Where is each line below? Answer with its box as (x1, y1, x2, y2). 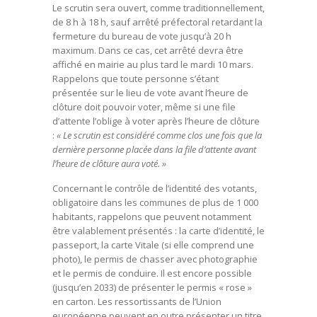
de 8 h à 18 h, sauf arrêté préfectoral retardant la (52, 16, 263, 28)
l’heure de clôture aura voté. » (52, 157, 168, 170)
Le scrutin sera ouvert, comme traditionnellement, (52, 1, 265, 14)
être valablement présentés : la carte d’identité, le (52, 224, 265, 237)
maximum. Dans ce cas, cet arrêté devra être (52, 44, 243, 57)
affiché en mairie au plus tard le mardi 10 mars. (52, 58, 253, 71)
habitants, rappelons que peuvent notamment (52, 210, 251, 223)
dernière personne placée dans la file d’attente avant (52, 143, 256, 156)
